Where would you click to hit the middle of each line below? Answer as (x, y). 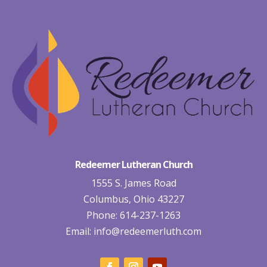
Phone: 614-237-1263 (133, 215)
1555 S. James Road (133, 183)
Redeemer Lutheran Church (133, 165)
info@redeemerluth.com (146, 232)
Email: (78, 232)
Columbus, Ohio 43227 (133, 199)
